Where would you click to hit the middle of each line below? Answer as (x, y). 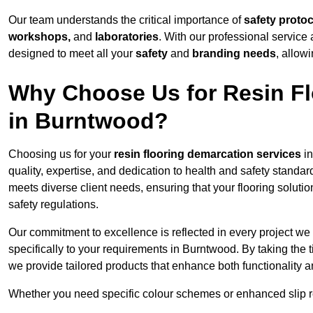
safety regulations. (53, 205)
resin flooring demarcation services (208, 154)
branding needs (234, 54)
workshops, (39, 37)
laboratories (127, 37)
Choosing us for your (61, 154)
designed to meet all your (72, 54)
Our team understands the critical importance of (126, 20)
